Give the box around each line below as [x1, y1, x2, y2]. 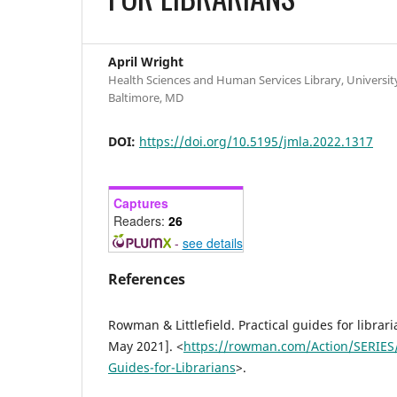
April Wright [108, 52, 183, 70]
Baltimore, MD [108, 89, 183, 105]
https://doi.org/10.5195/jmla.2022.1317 [139, 132, 373, 150]
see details [182, 233, 243, 252]
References [108, 269, 185, 289]
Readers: [113, 211, 168, 230]
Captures [113, 193, 168, 212]
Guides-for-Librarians [108, 358, 236, 376]
